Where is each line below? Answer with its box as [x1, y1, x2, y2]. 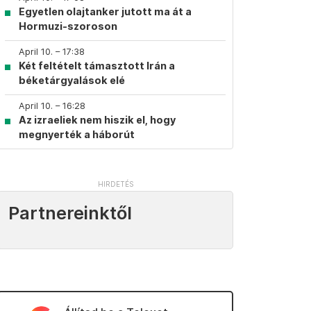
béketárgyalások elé [19, 74, 125, 86]
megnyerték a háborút [19, 128, 135, 140]
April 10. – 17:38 [19, 47, 85, 57]
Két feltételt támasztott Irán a [19, 60, 175, 72]
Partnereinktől [8, 203, 132, 224]
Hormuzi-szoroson [19, 20, 117, 32]
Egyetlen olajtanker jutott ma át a [19, 6, 192, 17]
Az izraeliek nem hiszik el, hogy [19, 114, 176, 126]
